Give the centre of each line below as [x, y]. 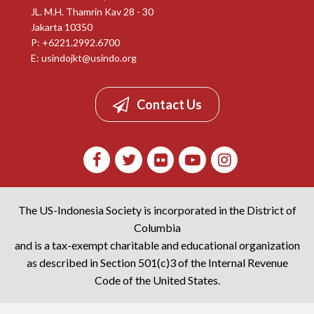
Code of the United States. [157, 280]
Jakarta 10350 [62, 27]
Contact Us [169, 105]
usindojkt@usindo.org [89, 58]
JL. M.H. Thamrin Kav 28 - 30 [92, 12]
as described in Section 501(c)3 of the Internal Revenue [157, 263]
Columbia [157, 228]
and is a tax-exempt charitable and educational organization [157, 245]
